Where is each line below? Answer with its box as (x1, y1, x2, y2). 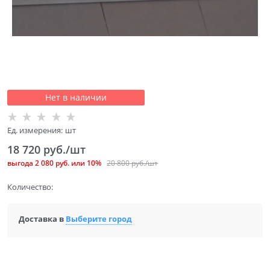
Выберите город (65, 213, 132, 225)
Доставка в (18, 213, 66, 225)
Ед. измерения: (7, 124, 63, 136)
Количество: (7, 181, 53, 192)
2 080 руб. (35, 157, 69, 168)
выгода (7, 157, 35, 168)
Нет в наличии (45, 91, 107, 103)
